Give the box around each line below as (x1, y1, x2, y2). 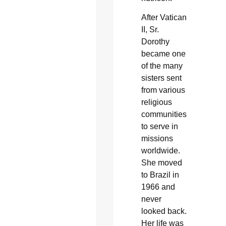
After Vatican (141, 13, 187, 22)
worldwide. (141, 146, 180, 155)
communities (141, 109, 187, 119)
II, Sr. (141, 25, 159, 34)
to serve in (141, 122, 178, 131)
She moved (141, 158, 182, 167)
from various (141, 85, 185, 94)
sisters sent (141, 73, 182, 82)
